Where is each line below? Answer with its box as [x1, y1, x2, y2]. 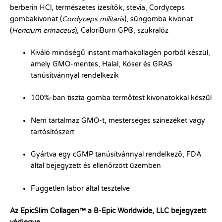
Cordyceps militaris [62, 14, 124, 23]
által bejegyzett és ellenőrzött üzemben [31, 162, 161, 170]
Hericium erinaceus [12, 26, 75, 35]
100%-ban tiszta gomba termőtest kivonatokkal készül [31, 94, 212, 103]
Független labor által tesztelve [31, 184, 130, 193]
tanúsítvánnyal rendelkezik [31, 71, 119, 80]
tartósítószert [31, 127, 74, 136]
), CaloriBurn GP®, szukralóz [75, 26, 168, 35]
